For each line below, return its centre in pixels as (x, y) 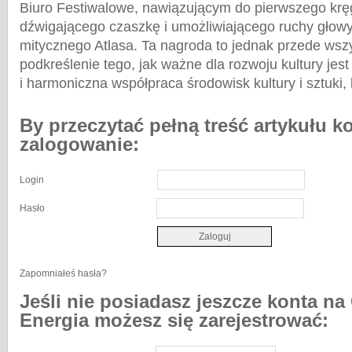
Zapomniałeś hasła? (63, 273)
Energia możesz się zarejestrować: (174, 320)
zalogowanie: (79, 144)
